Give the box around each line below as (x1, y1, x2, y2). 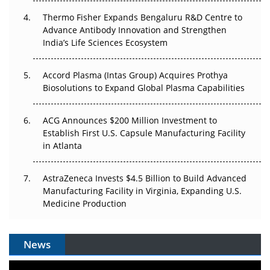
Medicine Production (43, 198, 127, 210)
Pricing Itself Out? (21, 9, 92, 21)
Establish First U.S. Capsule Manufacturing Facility (43, 127, 245, 139)
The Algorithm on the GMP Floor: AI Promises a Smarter (21, 37, 244, 49)
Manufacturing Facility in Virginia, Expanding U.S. (43, 185, 242, 197)
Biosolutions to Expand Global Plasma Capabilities (43, 82, 245, 94)
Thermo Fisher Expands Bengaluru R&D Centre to (43, 11, 242, 24)
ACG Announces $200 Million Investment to (43, 115, 217, 127)
